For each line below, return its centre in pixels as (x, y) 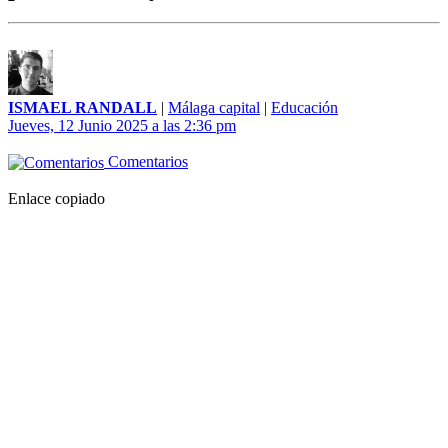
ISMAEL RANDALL (82, 108)
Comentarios (146, 162)
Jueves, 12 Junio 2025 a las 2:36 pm (122, 126)
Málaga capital (214, 108)
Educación (304, 108)
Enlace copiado (56, 199)
